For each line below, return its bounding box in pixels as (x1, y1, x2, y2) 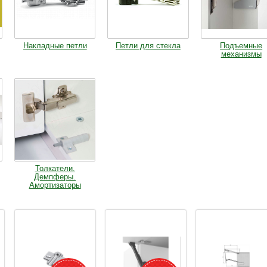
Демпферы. (34, 172, 76, 182)
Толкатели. (35, 164, 75, 173)
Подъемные (220, 41, 263, 51)
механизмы (221, 49, 262, 59)
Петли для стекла (115, 41, 181, 51)
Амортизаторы (29, 181, 81, 190)
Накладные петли (23, 41, 87, 51)
